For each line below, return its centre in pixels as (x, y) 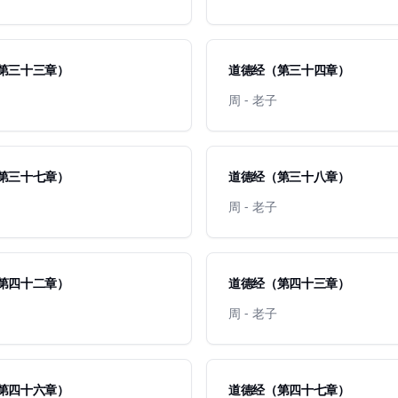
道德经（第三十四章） (289, 70)
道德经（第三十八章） (289, 176)
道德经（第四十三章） (289, 283)
